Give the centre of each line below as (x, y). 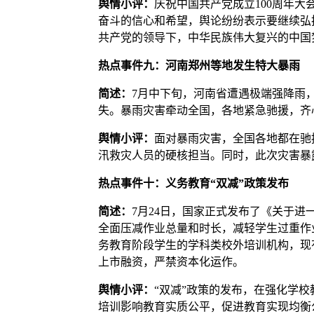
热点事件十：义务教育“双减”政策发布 (193, 183)
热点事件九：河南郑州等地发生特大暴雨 (199, 65)
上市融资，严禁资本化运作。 (171, 261)
